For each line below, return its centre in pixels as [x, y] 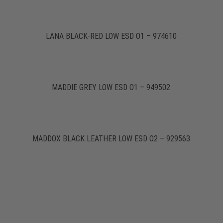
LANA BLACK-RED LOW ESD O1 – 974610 [111, 36]
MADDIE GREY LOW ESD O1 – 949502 [111, 87]
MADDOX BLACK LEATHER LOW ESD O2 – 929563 [111, 138]
